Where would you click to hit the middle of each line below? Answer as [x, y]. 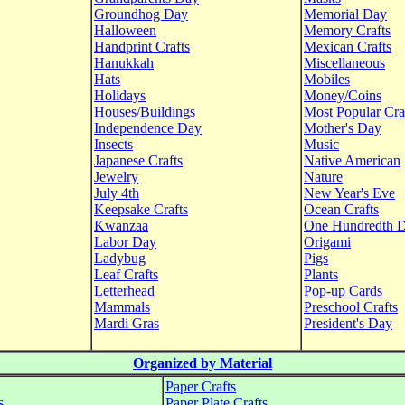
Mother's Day [343, 128]
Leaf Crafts [126, 274]
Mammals [122, 307]
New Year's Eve [349, 193]
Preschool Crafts [351, 307]
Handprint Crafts [142, 47]
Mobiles [327, 79]
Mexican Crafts [348, 47]
